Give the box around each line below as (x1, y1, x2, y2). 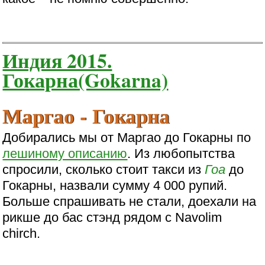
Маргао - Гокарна (2, 100, 170, 131)
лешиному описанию (2, 146, 128, 161)
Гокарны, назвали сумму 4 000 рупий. (2, 178, 228, 193)
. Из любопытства (127, 146, 235, 161)
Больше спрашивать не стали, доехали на (2, 194, 257, 209)
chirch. (2, 226, 41, 241)
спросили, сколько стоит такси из (2, 162, 205, 177)
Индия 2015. (2, 46, 112, 75)
